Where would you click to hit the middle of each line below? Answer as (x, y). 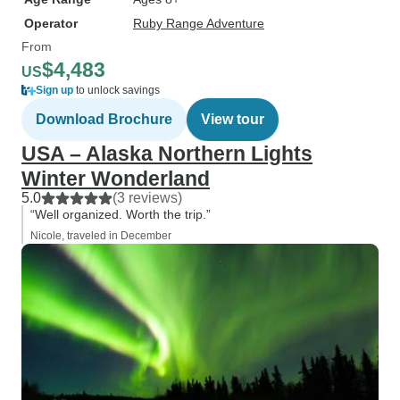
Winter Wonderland (116, 179)
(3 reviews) (147, 198)
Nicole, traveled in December (101, 236)
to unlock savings (117, 90)
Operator (51, 23)
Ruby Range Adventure (199, 23)
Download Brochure (104, 119)
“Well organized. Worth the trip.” (121, 214)
